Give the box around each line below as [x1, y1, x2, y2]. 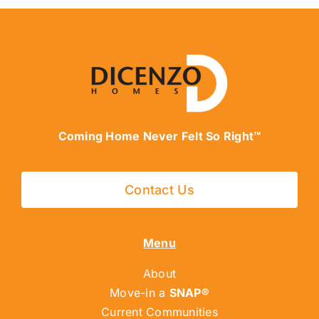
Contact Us [125, 182, 194, 198]
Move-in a [110, 286, 169, 300]
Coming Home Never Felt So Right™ [58, 129, 261, 144]
